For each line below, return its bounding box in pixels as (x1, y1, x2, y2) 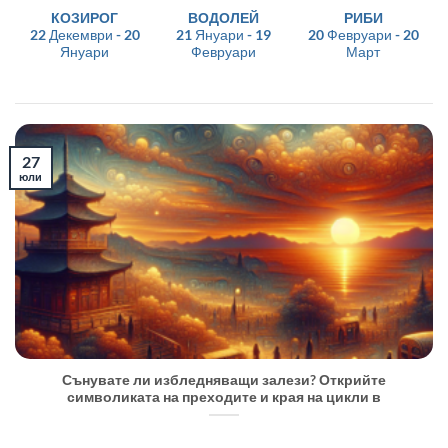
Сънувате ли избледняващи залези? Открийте (62, 371, 386, 388)
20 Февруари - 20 (307, 26, 419, 43)
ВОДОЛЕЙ (188, 9, 260, 26)
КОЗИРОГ (51, 9, 119, 26)
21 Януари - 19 (176, 26, 272, 43)
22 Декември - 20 (29, 26, 140, 43)
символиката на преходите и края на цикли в (67, 388, 381, 405)
